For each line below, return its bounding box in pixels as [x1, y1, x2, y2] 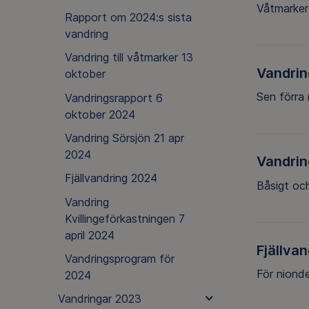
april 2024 [64, 228, 114, 242]
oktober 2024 [64, 107, 135, 121]
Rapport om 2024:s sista [64, 10, 192, 24]
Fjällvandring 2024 [64, 171, 157, 186]
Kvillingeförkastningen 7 [64, 211, 185, 226]
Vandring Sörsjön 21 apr [64, 130, 184, 145]
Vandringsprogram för [64, 252, 175, 266]
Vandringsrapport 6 [64, 90, 163, 105]
